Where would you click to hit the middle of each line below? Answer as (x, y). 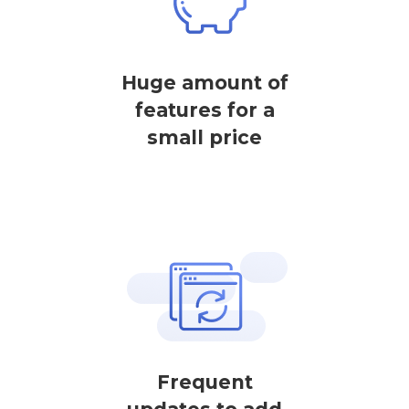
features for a (204, 110)
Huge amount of (204, 83)
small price (204, 137)
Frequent (204, 382)
